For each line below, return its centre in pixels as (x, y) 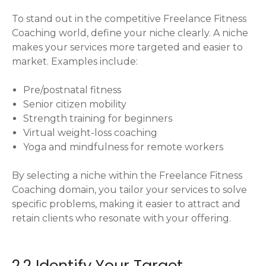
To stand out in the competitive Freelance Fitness (129, 19)
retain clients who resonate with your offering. (121, 218)
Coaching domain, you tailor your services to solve (129, 190)
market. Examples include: (75, 62)
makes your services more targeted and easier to (127, 47)
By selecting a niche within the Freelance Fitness (127, 176)
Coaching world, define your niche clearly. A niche (130, 33)
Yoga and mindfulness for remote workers (123, 147)
